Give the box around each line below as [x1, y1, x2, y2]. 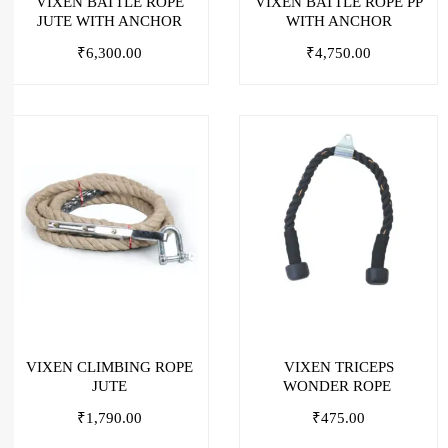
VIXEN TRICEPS [283, 359, 394, 376]
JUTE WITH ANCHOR [37, 13, 182, 30]
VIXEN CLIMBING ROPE [26, 359, 193, 376]
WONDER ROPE [282, 378, 395, 395]
